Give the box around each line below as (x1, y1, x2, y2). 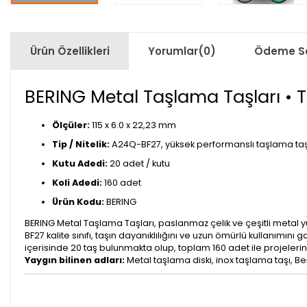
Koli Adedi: (52, 176, 102, 188)
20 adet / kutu (108, 157, 170, 169)
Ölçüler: (52, 119, 90, 131)
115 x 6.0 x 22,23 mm (90, 119, 176, 131)
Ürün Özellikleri (30, 44, 110, 59)
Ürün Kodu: (52, 195, 104, 208)
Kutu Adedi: (52, 157, 108, 169)
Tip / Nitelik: (52, 138, 110, 150)
